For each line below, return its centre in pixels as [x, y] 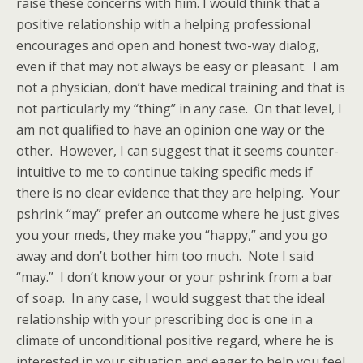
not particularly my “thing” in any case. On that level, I [179, 109]
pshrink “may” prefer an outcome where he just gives [178, 214]
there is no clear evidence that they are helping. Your [178, 193]
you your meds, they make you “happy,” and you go [172, 235]
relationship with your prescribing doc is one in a [164, 319]
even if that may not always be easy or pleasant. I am [177, 66]
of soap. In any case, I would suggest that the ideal [171, 298]
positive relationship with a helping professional [163, 24]
